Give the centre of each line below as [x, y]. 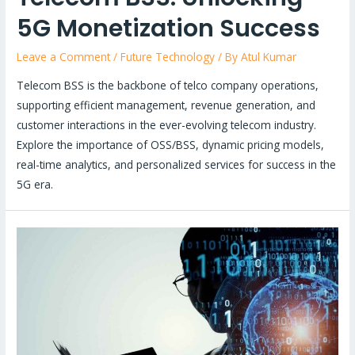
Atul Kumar [269, 57]
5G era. [35, 184]
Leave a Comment [64, 57]
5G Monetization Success [169, 29]
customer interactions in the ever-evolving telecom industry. [167, 124]
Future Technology [168, 57]
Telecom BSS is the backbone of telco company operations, [168, 85]
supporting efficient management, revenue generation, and [166, 105]
